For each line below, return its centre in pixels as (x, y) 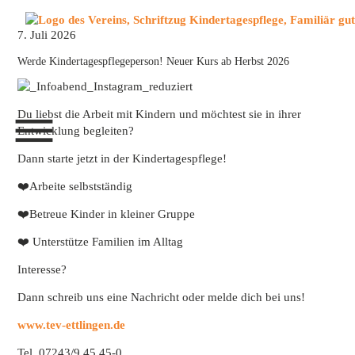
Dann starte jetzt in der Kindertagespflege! (122, 158)
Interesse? (42, 269)
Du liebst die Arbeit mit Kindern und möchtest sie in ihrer (159, 114)
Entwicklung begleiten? (75, 131)
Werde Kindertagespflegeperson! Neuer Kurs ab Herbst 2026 (153, 61)
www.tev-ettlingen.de (71, 325)
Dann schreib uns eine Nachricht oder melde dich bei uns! (161, 297)
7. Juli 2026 (46, 35)
